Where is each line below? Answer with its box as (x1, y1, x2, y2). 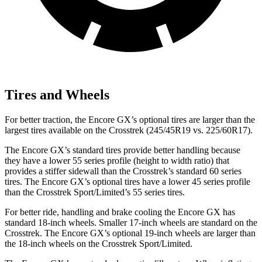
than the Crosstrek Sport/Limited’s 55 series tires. (5, 187, 185, 197)
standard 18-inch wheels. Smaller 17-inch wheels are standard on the (5, 217, 257, 227)
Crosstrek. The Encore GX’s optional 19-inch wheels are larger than (5, 227, 256, 238)
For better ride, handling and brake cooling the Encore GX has (5, 206, 235, 217)
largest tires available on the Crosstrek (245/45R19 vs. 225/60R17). (5, 125, 253, 135)
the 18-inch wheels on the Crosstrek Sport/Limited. (5, 238, 192, 249)
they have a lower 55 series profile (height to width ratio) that (5, 155, 229, 166)
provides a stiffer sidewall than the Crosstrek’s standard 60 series (5, 166, 242, 176)
